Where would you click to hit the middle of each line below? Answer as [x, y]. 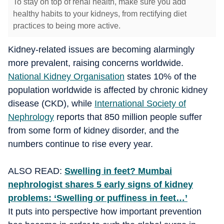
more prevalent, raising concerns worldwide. [96, 63]
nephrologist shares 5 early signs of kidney [100, 184]
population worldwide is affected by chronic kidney [108, 90]
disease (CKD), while [51, 103]
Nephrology [31, 117]
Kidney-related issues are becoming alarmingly [101, 49]
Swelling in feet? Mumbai [118, 171]
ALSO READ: [36, 171]
